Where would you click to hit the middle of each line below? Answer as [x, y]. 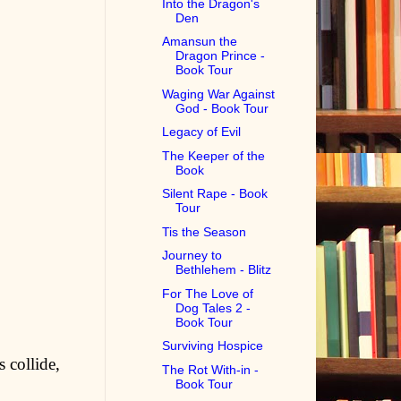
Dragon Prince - [221, 56]
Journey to [192, 256]
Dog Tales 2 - [213, 307]
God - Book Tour [222, 108]
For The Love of [208, 293]
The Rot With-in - [211, 369]
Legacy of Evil [202, 132]
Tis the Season [205, 231]
